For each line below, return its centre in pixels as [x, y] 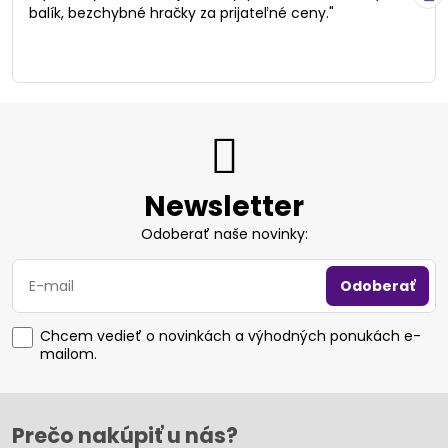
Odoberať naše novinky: [224, 234]
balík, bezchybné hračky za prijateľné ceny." [181, 13]
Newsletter [224, 207]
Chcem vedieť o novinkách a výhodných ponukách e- [230, 336]
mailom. [68, 354]
